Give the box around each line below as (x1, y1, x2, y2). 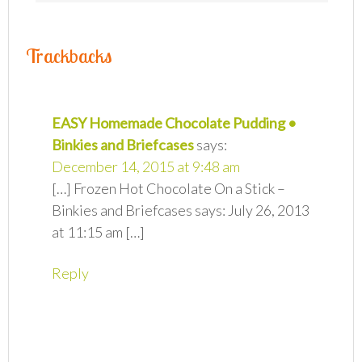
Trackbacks (26, 44, 112, 69)
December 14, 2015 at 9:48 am (52, 158, 241, 176)
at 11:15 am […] (52, 223, 145, 242)
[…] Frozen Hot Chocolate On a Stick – (52, 179, 286, 198)
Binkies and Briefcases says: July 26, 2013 (52, 201, 310, 220)
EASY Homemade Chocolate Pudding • (52, 114, 297, 133)
